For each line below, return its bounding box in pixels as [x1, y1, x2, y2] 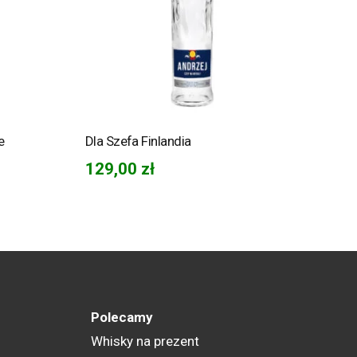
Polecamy [91, 308, 154, 325]
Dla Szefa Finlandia [84, 132, 191, 149]
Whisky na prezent [91, 332, 200, 349]
